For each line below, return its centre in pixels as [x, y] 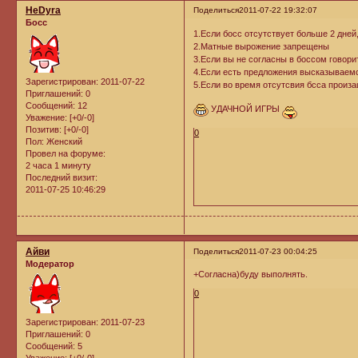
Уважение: [46, 117]
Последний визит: [62, 177]
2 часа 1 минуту [58, 165]
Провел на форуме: [66, 153]
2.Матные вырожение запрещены [262, 46]
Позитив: [44, 129]
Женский [63, 141]
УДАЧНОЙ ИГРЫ [247, 108]
